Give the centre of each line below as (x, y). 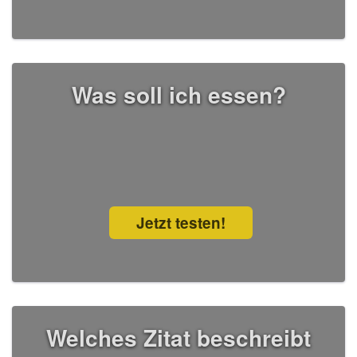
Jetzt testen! (181, 223)
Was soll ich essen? (178, 95)
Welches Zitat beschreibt (178, 338)
